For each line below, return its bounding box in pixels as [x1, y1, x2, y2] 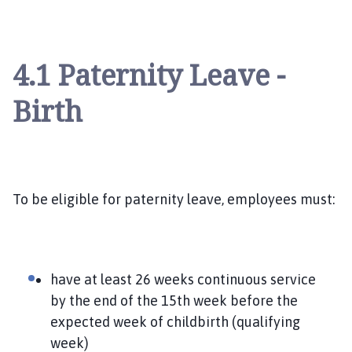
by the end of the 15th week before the [50, 291, 298, 309]
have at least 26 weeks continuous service [50, 270, 316, 288]
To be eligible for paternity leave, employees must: [13, 190, 335, 207]
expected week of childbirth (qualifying [50, 313, 300, 330]
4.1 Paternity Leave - [13, 55, 285, 94]
